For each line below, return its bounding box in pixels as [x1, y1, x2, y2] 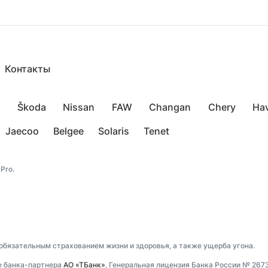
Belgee [53, 125, 84, 137]
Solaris [98, 125, 129, 137]
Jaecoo [5, 125, 39, 137]
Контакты [5, 63, 50, 75]
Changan [149, 101, 191, 113]
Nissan [63, 101, 95, 113]
